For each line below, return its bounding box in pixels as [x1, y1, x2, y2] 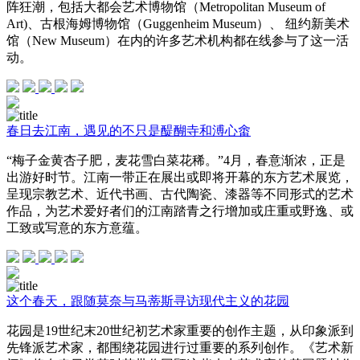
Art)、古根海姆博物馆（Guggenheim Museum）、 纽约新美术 [6, 17, 350, 31]
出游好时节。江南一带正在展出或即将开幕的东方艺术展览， [6, 170, 354, 185]
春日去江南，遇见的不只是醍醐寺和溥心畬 [6, 124, 251, 138]
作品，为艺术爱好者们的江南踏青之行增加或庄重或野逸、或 [6, 204, 354, 219]
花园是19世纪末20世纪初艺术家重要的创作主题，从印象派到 [6, 324, 354, 338]
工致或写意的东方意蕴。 [6, 221, 148, 235]
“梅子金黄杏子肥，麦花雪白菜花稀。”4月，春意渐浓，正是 [6, 153, 346, 168]
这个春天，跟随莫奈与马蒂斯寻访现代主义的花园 [6, 294, 289, 309]
